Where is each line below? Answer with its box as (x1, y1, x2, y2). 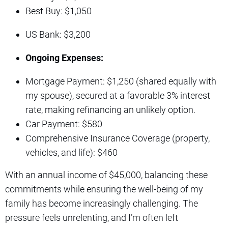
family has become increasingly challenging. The (5, 197, 198, 209)
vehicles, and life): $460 (25, 147, 118, 158)
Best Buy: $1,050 (25, 5, 92, 16)
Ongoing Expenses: (25, 52, 103, 63)
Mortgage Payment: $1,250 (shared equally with (25, 75, 216, 87)
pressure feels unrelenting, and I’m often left (5, 212, 178, 223)
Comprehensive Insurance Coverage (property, (25, 132, 210, 144)
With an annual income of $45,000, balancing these (5, 169, 208, 180)
